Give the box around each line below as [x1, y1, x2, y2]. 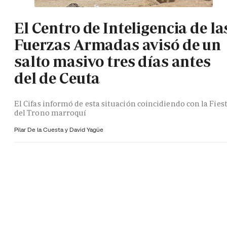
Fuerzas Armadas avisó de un [14, 34, 221, 55]
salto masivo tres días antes [14, 51, 211, 71]
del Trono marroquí [14, 107, 87, 118]
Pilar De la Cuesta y [14, 125, 69, 133]
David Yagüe [69, 125, 103, 133]
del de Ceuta [14, 68, 100, 88]
